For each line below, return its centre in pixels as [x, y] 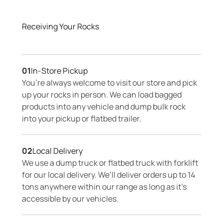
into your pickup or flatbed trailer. [82, 118]
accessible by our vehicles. [70, 199]
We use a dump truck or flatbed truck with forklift [110, 163]
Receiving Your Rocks [60, 26]
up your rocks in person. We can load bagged [102, 95]
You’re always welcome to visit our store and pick [110, 83]
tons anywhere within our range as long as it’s [104, 187]
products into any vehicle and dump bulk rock [104, 107]
